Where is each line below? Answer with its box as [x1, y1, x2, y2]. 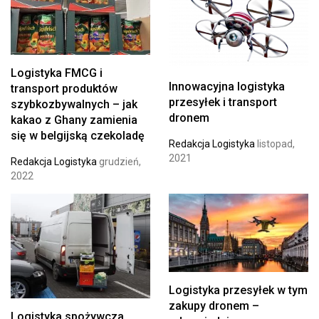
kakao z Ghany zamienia [11, 113, 137, 127]
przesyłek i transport [168, 95, 277, 110]
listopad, [254, 138, 295, 150]
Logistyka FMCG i [11, 66, 103, 80]
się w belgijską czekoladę [11, 128, 145, 142]
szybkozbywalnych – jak [11, 97, 137, 111]
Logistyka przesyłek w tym [168, 283, 308, 298]
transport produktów [11, 81, 117, 95]
